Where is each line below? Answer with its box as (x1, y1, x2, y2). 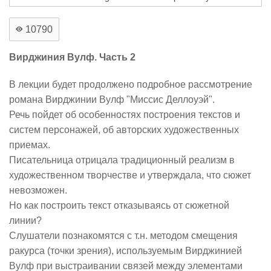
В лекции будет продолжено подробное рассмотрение (9, 79, 252, 90)
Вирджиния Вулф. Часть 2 (9, 51, 135, 62)
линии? (9, 215, 42, 226)
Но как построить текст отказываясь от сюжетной (9, 200, 229, 211)
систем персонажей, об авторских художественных (9, 124, 239, 135)
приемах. (9, 139, 50, 150)
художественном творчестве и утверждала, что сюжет (9, 169, 251, 180)
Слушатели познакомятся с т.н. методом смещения (9, 230, 238, 241)
